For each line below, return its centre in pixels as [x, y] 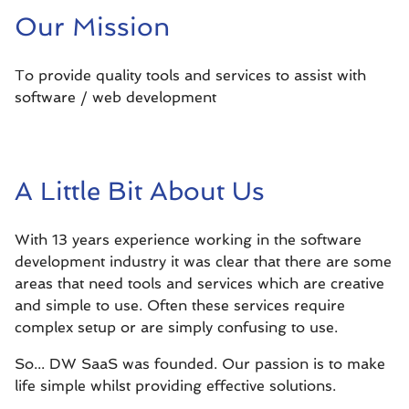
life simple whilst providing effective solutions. [175, 386]
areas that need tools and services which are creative [199, 283]
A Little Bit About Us [140, 191]
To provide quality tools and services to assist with [190, 75]
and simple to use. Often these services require [180, 305]
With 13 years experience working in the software [188, 240]
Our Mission [92, 27]
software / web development [115, 97]
